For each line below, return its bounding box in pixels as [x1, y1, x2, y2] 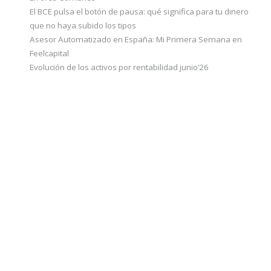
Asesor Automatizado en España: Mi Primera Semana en [29, 34, 242, 45]
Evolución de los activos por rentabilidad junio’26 [29, 62, 209, 73]
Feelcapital [29, 48, 69, 59]
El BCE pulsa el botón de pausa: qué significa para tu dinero [29, 6, 249, 18]
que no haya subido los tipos [29, 20, 136, 31]
